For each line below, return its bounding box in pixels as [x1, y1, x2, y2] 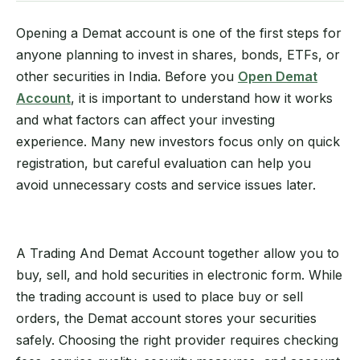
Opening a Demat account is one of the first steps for [16, 25, 342, 41]
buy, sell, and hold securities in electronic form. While [16, 266, 342, 283]
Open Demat [238, 68, 317, 84]
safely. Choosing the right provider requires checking [16, 331, 338, 348]
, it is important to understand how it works [71, 90, 333, 106]
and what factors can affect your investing [16, 112, 275, 128]
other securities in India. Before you [16, 68, 238, 84]
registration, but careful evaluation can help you [16, 155, 311, 171]
